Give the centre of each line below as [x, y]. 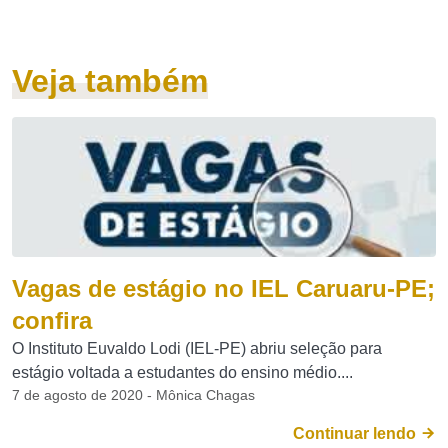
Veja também [110, 81]
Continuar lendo [356, 433]
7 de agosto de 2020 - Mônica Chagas [133, 395]
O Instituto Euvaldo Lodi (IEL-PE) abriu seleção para [197, 348]
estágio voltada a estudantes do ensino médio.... [182, 372]
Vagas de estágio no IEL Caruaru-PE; [223, 288]
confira [52, 320]
